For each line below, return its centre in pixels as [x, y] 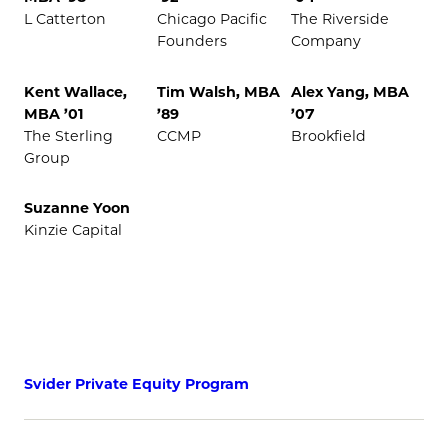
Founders [192, 41]
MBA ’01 [54, 113]
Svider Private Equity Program [136, 383]
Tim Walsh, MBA [219, 91]
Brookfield [328, 135]
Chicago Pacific [212, 19]
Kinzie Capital [73, 230]
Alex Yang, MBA [349, 91]
